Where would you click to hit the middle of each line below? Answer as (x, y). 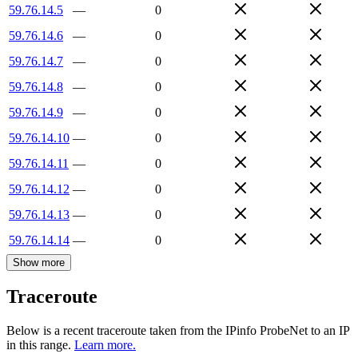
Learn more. (105, 345)
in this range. (39, 345)
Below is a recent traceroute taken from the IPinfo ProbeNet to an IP (178, 331)
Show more (39, 262)
